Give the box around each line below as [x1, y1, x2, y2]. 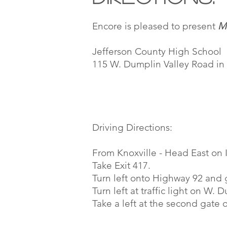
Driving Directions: [92, 122, 172, 133]
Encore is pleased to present [92, 20, 218, 32]
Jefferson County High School [92, 46, 221, 57]
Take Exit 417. [92, 160, 150, 171]
